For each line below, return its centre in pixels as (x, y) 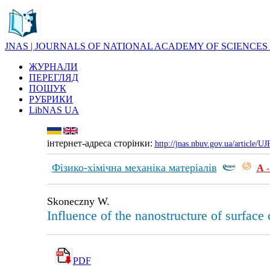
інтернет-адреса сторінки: (101, 143)
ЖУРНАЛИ (53, 67)
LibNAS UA (54, 110)
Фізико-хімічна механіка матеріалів (134, 168)
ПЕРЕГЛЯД (54, 77)
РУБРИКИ (51, 99)
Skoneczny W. (78, 201)
